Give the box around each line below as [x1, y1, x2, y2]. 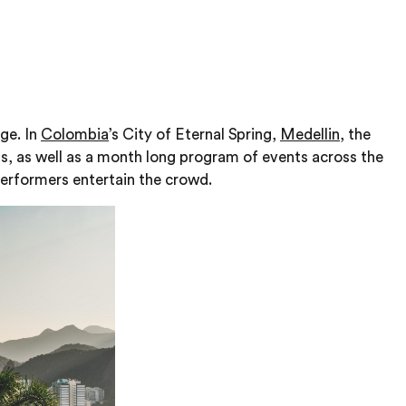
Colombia [41, 126, 109, 142]
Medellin [280, 126, 340, 142]
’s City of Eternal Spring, [109, 126, 280, 142]
